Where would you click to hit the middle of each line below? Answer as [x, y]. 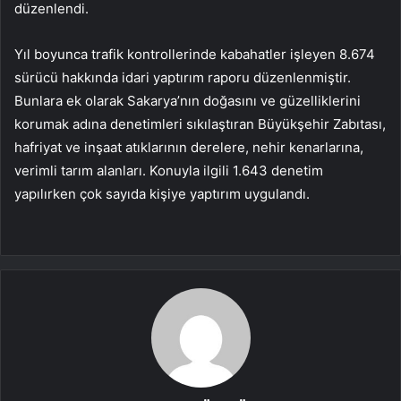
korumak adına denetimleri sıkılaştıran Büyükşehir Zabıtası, [200, 124]
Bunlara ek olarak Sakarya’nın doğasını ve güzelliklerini [188, 100]
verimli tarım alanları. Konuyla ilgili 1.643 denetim [169, 170]
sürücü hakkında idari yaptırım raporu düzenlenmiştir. [183, 77]
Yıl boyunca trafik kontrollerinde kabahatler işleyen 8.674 [195, 54]
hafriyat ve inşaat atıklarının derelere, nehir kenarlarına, [189, 147]
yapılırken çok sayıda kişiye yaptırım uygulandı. [162, 193]
